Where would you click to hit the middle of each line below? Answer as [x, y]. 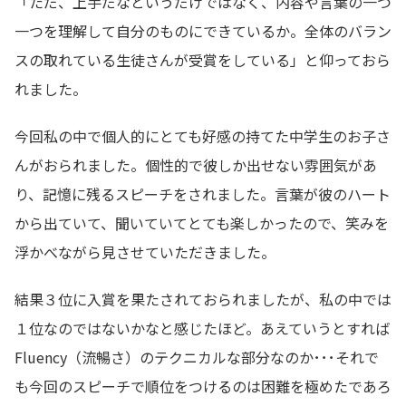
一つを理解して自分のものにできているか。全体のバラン [203, 30]
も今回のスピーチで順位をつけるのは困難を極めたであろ [203, 386]
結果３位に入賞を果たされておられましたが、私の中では [203, 299]
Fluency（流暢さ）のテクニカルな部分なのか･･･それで [197, 357]
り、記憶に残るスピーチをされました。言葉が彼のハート [203, 193]
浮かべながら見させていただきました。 [145, 251]
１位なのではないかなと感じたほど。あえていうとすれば [202, 328]
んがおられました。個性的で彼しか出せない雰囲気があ [196, 164]
